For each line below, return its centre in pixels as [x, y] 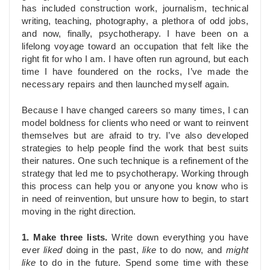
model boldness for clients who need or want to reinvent [135, 123]
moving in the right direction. [79, 212]
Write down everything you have [178, 237]
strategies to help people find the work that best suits [135, 149]
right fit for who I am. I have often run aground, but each [135, 59]
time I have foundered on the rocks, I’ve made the [135, 72]
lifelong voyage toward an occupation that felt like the [135, 47]
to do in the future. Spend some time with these [142, 262]
